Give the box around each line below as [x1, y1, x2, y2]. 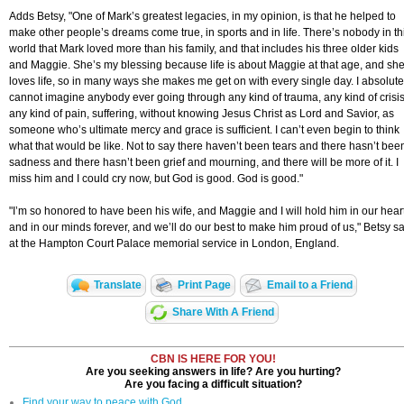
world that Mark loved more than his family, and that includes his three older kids [9, 42, 399, 56]
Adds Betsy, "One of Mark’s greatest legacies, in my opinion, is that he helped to [9, 10, 396, 23]
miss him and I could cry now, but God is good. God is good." [9, 172, 303, 186]
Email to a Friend [267, 279, 353, 292]
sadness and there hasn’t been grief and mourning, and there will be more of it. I [9, 156, 399, 170]
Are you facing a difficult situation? [124, 378, 302, 391]
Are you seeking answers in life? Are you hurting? [85, 365, 341, 379]
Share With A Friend [172, 306, 274, 319]
